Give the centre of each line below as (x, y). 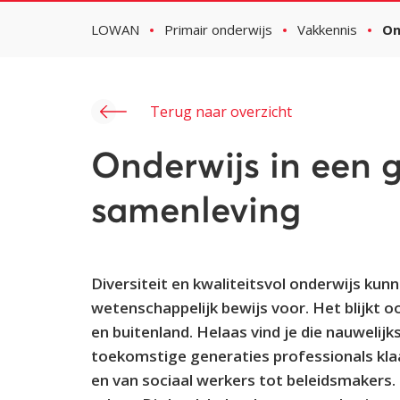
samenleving (196, 212)
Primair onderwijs (218, 29)
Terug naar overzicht (221, 112)
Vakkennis (327, 29)
